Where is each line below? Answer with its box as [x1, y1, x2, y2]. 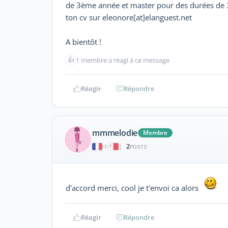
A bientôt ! [66, 36, 101, 47]
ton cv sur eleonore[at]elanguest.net [66, 12, 192, 22]
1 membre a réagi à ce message [76, 55, 169, 65]
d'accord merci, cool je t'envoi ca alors [66, 182, 203, 193]
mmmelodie [92, 127, 138, 139]
